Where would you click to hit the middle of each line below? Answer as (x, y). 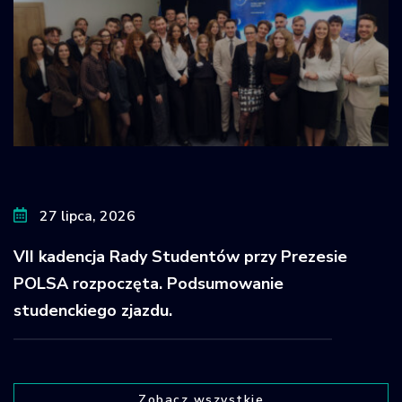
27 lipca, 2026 (85, 216)
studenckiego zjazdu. (93, 310)
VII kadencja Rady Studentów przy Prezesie (180, 256)
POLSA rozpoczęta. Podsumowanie (149, 283)
